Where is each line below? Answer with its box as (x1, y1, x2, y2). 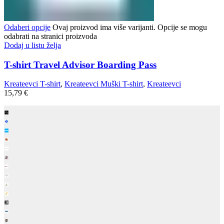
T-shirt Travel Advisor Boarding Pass (4, 59, 156, 70)
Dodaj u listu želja (4, 40, 61, 49)
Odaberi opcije (4, 22, 50, 31)
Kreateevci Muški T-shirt (64, 79, 143, 88)
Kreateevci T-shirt (4, 79, 60, 88)
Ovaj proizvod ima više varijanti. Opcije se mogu (50, 22, 207, 31)
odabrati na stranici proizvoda (4, 31, 97, 40)
